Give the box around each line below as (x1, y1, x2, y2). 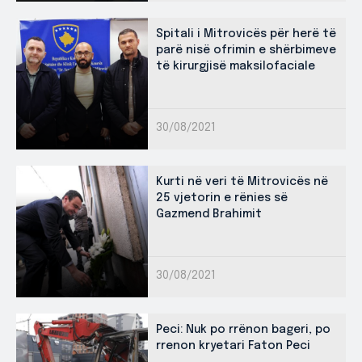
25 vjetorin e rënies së (156, 192, 288, 204)
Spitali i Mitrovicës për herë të (156, 27, 336, 40)
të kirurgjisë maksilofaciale (156, 60, 315, 72)
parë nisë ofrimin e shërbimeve (156, 44, 336, 56)
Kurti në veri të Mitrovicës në (156, 175, 328, 187)
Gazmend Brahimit (156, 208, 262, 220)
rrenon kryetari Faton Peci (156, 339, 310, 351)
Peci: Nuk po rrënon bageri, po (156, 323, 330, 335)
